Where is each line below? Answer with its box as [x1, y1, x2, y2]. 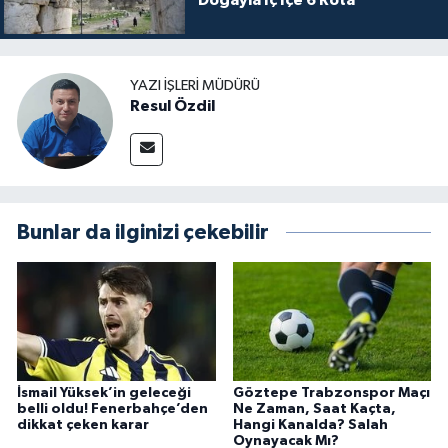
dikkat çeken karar [17, 417, 149, 432]
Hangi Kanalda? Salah [232, 417, 388, 432]
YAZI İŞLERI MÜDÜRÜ [130, 78, 260, 94]
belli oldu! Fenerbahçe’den [17, 401, 208, 416]
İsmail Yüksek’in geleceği [17, 385, 191, 400]
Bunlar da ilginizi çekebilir [17, 221, 269, 243]
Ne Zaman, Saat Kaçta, [232, 401, 396, 416]
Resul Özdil [130, 98, 215, 115]
